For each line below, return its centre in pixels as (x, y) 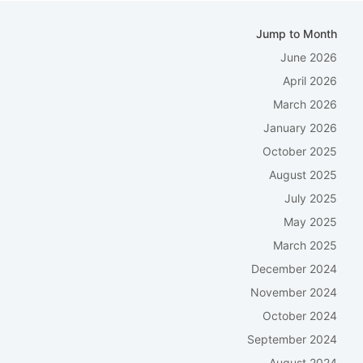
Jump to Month (297, 34)
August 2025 (303, 175)
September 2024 (292, 339)
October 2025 (300, 151)
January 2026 (300, 128)
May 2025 (310, 222)
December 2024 (294, 269)
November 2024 (294, 292)
